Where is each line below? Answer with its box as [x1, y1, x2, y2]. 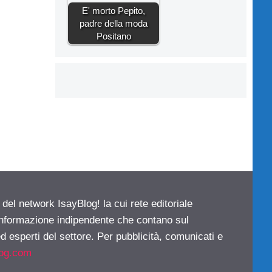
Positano [96, 30, 131, 41]
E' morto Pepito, [82, 5, 145, 16]
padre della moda [80, 18, 148, 29]
